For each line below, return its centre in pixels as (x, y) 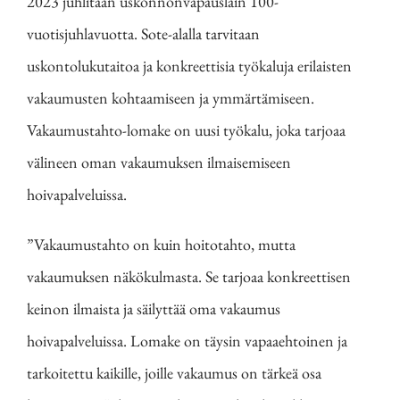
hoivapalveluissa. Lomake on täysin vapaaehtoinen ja (187, 341)
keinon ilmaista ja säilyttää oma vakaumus (154, 309)
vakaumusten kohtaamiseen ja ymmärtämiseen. (171, 98)
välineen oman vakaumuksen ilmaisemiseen (159, 162)
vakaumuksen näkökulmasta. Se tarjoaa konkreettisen (189, 277)
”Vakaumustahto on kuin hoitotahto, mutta (161, 245)
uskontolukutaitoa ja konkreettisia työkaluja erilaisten (189, 66)
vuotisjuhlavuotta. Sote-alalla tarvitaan (143, 34)
